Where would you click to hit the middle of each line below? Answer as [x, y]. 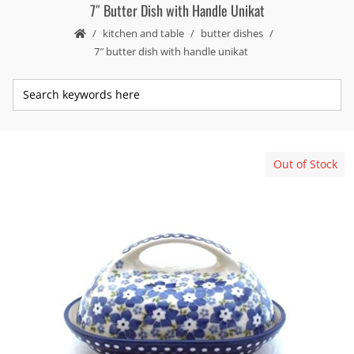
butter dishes [232, 34]
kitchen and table [143, 34]
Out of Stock [305, 164]
